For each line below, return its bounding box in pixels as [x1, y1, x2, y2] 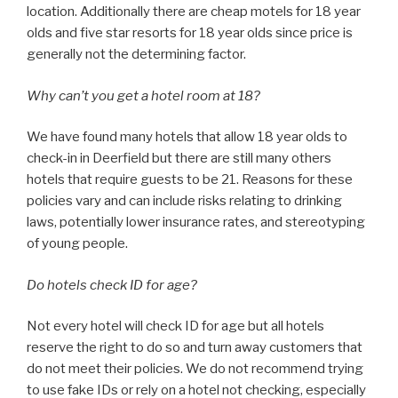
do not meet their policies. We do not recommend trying [27, 361, 363, 377]
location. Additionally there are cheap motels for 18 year [27, 4, 361, 20]
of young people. [27, 235, 128, 251]
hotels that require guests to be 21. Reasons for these [27, 171, 353, 187]
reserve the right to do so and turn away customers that [27, 339, 362, 355]
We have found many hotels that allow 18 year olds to [27, 129, 347, 145]
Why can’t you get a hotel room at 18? [27, 87, 260, 104]
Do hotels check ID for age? [27, 276, 197, 293]
